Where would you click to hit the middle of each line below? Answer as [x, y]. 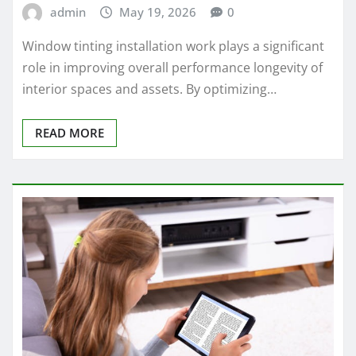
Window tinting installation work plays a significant [173, 46]
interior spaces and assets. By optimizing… [149, 89]
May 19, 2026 [158, 12]
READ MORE [70, 133]
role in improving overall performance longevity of [172, 68]
